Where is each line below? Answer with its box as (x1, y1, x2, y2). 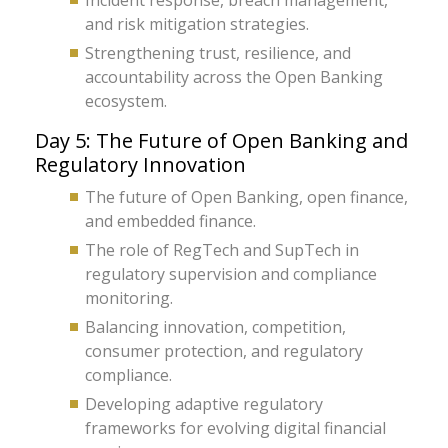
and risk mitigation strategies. (85, 13, 309, 35)
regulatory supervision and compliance (85, 263, 377, 285)
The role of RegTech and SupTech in (85, 239, 359, 261)
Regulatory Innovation (35, 151, 246, 178)
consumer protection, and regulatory (85, 340, 363, 362)
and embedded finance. (85, 210, 256, 232)
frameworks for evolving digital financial (85, 417, 386, 439)
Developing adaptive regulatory (85, 393, 323, 415)
